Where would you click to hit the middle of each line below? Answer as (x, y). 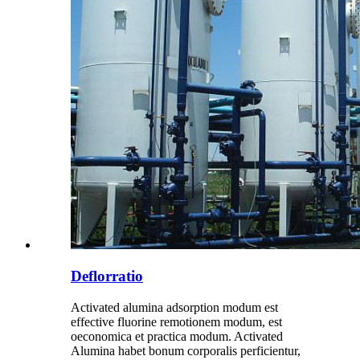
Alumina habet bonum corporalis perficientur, (186, 350)
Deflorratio (107, 276)
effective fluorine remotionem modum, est (176, 321)
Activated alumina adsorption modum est (174, 307)
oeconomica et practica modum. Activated (177, 336)
